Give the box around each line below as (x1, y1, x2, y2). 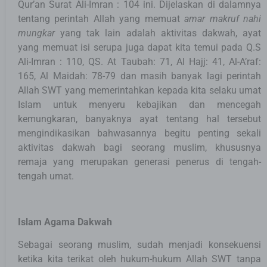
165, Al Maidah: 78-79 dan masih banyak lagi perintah (18, 70, 261, 82)
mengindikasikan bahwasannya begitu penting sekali (18, 128, 261, 139)
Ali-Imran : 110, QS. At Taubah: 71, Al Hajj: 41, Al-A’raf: (18, 56, 261, 68)
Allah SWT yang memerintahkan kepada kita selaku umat (18, 85, 261, 97)
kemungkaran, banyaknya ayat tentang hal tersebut (18, 113, 261, 125)
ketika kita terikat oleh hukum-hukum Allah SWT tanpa (18, 253, 261, 265)
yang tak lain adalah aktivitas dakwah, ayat (55, 27, 261, 39)
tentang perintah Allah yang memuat (18, 13, 185, 25)
